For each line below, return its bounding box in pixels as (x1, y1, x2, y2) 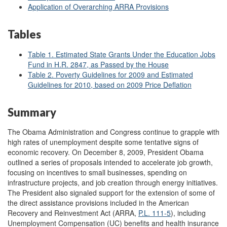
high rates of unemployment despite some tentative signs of (8, 137, 199, 147)
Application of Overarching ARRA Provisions (28, 2, 169, 12)
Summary (8, 105, 56, 119)
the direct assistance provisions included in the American (8, 198, 189, 208)
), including (171, 208, 206, 218)
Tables (8, 27, 41, 42)
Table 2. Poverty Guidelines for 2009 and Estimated (28, 69, 193, 80)
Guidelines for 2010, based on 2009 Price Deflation (28, 79, 192, 90)
